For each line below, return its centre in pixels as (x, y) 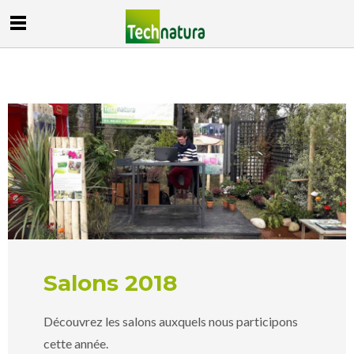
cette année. (76, 344)
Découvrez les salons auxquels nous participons (171, 322)
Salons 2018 (110, 283)
